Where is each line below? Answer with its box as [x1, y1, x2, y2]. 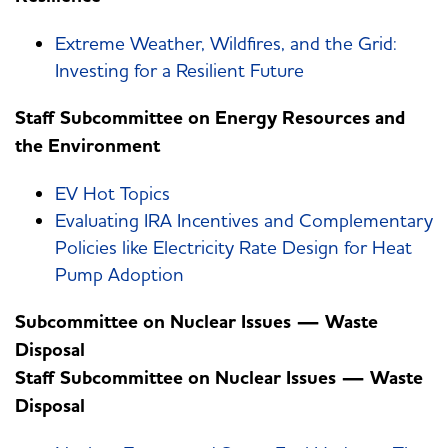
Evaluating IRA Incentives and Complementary [55, 208, 433, 233]
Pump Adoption [55, 262, 184, 287]
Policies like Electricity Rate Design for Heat [55, 235, 412, 260]
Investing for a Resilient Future [55, 58, 304, 83]
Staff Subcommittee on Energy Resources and [15, 105, 405, 132]
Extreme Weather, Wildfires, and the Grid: [55, 31, 397, 56]
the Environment [15, 133, 160, 160]
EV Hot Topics [55, 181, 170, 206]
